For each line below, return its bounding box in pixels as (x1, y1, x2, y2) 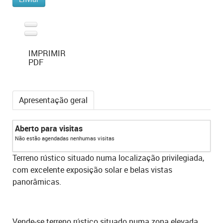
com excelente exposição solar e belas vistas (12, 164, 172, 175)
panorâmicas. (12, 176, 61, 187)
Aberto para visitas (15, 122, 83, 134)
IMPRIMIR (24, 47, 66, 59)
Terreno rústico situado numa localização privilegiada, (12, 152, 204, 163)
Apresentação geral (19, 94, 88, 106)
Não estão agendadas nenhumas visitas (15, 134, 114, 142)
